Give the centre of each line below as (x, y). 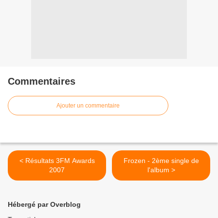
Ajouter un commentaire (88, 106)
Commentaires (42, 81)
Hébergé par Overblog (44, 204)
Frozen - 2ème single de (161, 161)
